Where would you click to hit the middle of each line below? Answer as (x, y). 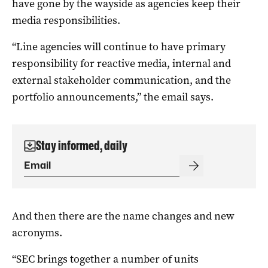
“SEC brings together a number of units (105, 259)
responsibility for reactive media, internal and (121, 63)
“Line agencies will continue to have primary (119, 46)
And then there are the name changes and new (123, 216)
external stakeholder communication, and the (121, 80)
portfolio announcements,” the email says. (113, 97)
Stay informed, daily (82, 145)
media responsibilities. (66, 20)
